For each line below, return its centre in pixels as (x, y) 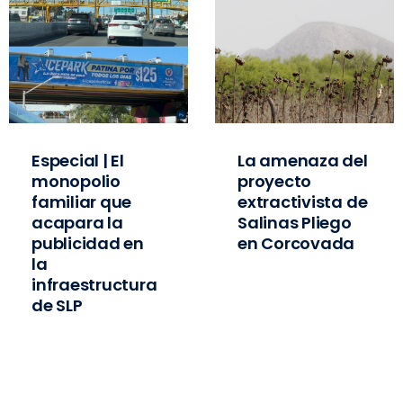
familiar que (82, 202)
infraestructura (94, 285)
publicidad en (88, 243)
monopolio (76, 181)
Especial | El (78, 161)
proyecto (275, 181)
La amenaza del (303, 161)
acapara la (77, 223)
